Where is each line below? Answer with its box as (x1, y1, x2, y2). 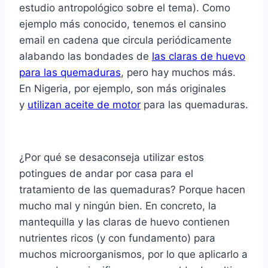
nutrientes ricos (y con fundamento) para (19, 232, 215, 245)
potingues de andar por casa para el (19, 167, 193, 180)
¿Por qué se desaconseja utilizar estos (19, 151, 204, 164)
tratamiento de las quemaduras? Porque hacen (19, 184, 245, 196)
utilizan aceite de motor (28, 99, 141, 111)
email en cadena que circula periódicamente (19, 34, 232, 47)
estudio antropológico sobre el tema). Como (19, 2, 230, 14)
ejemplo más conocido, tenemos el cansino (19, 18, 226, 31)
